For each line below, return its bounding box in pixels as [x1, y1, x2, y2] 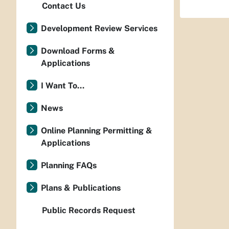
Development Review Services [41, 24, 157, 33]
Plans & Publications [41, 183, 121, 193]
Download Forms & [41, 46, 115, 56]
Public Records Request [42, 205, 135, 215]
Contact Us [42, 1, 85, 11]
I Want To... [41, 81, 84, 90]
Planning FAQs [41, 161, 97, 170]
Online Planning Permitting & [41, 126, 152, 135]
